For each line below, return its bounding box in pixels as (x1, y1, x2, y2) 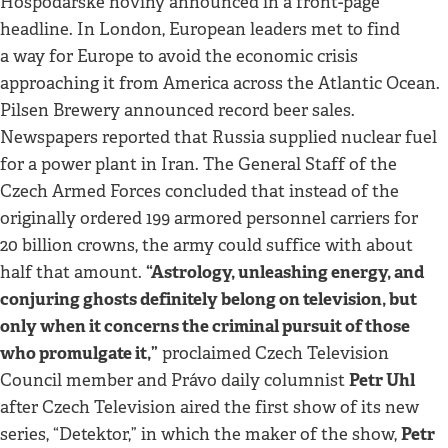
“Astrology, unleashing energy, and (146, 260, 424, 283)
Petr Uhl (349, 368, 415, 391)
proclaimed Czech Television (158, 342, 389, 364)
